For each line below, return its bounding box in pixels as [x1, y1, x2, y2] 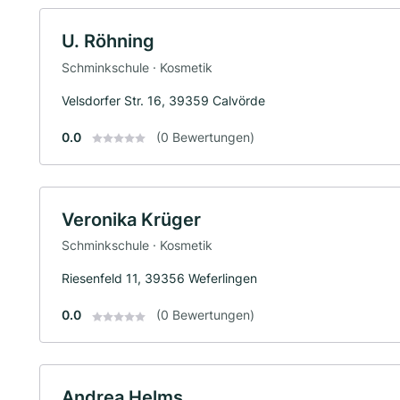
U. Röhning [62, 30, 154, 52]
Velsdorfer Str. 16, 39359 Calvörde [62, 92, 265, 108]
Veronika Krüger [62, 208, 201, 230]
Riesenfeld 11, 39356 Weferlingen [62, 271, 257, 287]
